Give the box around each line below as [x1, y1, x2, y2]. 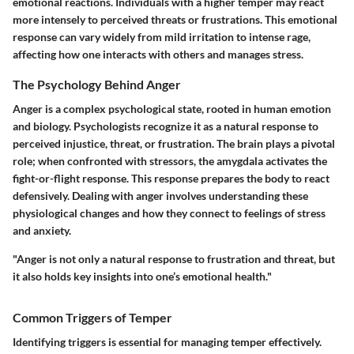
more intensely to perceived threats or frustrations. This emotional [13, 12, 337, 26]
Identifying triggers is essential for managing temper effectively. [13, 335, 322, 349]
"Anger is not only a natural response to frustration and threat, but [13, 251, 335, 265]
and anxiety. [13, 223, 71, 237]
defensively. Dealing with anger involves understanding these [13, 188, 308, 202]
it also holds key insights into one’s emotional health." [13, 269, 272, 283]
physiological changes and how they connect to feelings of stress [13, 205, 326, 220]
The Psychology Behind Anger [13, 76, 181, 92]
